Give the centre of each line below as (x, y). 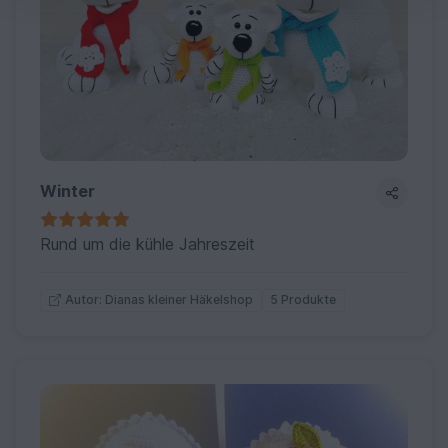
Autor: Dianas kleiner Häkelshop (158, 300)
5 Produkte (303, 300)
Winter (67, 190)
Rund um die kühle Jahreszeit (147, 243)
